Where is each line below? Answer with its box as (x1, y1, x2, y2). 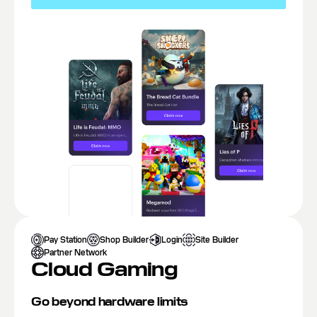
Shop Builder (100, 234, 149, 246)
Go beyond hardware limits (31, 294, 188, 309)
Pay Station (44, 234, 87, 246)
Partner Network (44, 247, 107, 258)
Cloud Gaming (31, 256, 178, 282)
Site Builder (195, 234, 238, 246)
